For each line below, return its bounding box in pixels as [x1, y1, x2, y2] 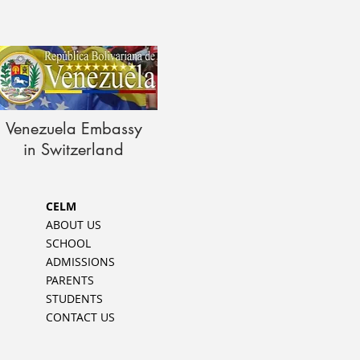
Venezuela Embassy [5, 118, 142, 139]
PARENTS [46, 272, 94, 288]
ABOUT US [46, 217, 101, 232]
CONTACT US [46, 309, 115, 325]
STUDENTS [46, 291, 103, 306]
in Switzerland [23, 139, 124, 160]
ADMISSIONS [46, 254, 115, 269]
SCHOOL [46, 235, 91, 251]
